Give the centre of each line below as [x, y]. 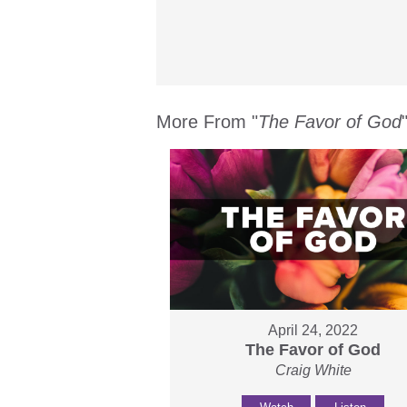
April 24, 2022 [313, 331]
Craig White [313, 371]
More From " [207, 121]
